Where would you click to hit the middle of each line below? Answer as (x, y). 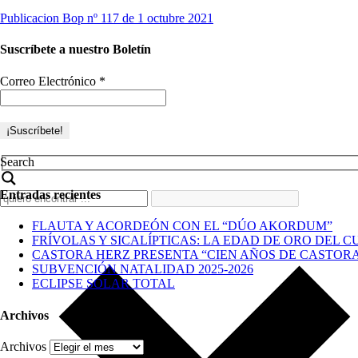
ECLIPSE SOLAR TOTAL (103, 284)
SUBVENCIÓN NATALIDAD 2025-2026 (143, 269)
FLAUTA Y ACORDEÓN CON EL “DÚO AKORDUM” (182, 226)
